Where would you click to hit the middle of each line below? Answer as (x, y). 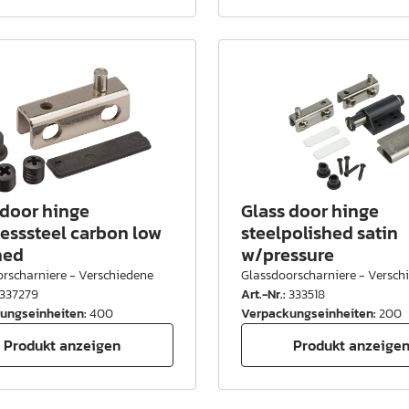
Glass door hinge (309, 211)
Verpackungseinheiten (307, 314)
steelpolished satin (319, 233)
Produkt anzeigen (63, 345)
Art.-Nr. (262, 294)
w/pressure (287, 255)
